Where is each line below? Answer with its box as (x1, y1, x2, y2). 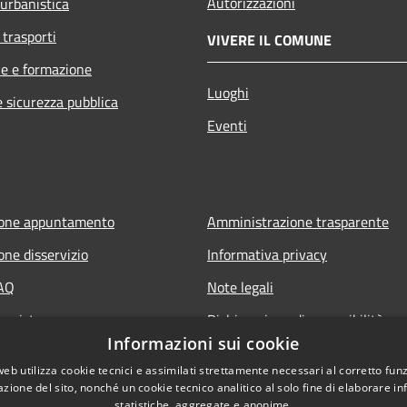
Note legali (207, 275, 273, 298)
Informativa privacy (207, 243, 327, 265)
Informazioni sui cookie (107, 333, 300, 354)
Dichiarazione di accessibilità (207, 308, 383, 331)
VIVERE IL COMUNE (207, 28, 332, 51)
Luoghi (207, 81, 249, 104)
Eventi (207, 114, 247, 136)
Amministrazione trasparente (207, 210, 389, 233)
